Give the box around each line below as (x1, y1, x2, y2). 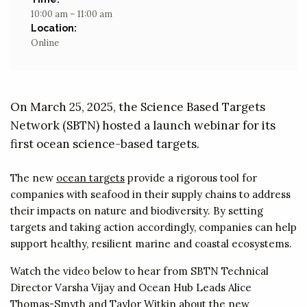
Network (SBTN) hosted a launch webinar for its (10, 118, 275, 134)
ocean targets (56, 171, 125, 185)
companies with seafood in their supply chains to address (10, 188, 291, 201)
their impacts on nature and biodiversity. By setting (10, 204, 263, 218)
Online (31, 37, 59, 49)
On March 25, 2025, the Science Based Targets (10, 99, 265, 115)
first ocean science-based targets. (10, 136, 199, 152)
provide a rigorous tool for (125, 171, 257, 185)
